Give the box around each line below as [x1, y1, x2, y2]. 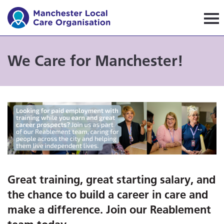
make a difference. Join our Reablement [7, 202, 211, 216]
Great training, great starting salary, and [7, 172, 215, 186]
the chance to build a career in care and [7, 187, 208, 201]
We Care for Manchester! [7, 52, 183, 70]
